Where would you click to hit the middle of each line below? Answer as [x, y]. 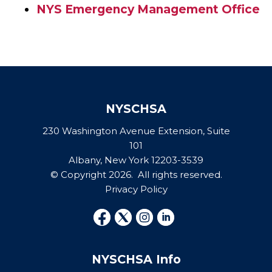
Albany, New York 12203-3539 [136, 160]
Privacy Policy [136, 189]
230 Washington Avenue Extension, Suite [136, 131]
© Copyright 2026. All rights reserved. [136, 175]
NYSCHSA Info [136, 259]
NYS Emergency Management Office [148, 9]
